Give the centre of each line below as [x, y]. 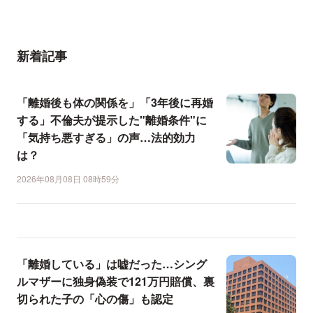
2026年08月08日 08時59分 [68, 178]
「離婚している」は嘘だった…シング [112, 263]
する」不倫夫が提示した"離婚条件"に [112, 119]
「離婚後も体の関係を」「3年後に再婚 [115, 102]
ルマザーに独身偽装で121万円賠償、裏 [116, 281]
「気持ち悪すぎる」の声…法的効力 [106, 137]
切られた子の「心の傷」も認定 [95, 298]
